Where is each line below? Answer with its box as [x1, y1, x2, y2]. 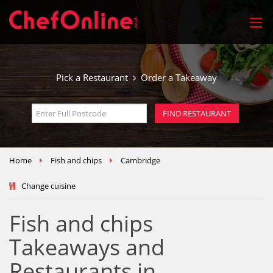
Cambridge [121, 155, 160, 166]
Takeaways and [9, 232, 165, 262]
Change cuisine [21, 180, 76, 191]
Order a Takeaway [136, 71, 217, 83]
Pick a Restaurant [56, 71, 133, 83]
